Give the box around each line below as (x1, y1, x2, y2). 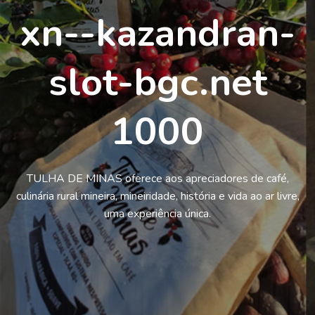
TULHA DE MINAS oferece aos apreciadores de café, (26, 171, 289, 186)
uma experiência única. (104, 206, 211, 221)
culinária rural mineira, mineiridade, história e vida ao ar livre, (15, 188, 300, 204)
